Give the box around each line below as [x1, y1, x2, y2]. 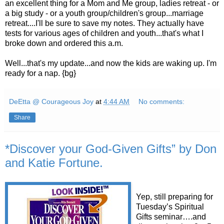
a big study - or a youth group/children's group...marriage [5, 8, 203, 17]
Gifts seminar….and [136, 212, 206, 221]
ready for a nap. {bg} [5, 68, 76, 77]
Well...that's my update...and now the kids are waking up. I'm [5, 58, 216, 67]
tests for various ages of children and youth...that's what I [5, 28, 203, 37]
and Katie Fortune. [5, 155, 103, 169]
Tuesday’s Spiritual [136, 202, 204, 211]
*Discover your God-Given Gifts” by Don [5, 141, 216, 155]
